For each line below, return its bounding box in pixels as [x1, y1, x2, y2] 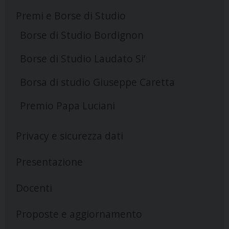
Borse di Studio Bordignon [19, 28, 144, 42]
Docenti [15, 180, 52, 195]
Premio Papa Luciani [19, 99, 115, 113]
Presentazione [15, 154, 83, 169]
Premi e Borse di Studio [15, 9, 126, 23]
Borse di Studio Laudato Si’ [19, 52, 145, 66]
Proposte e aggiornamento [15, 207, 142, 221]
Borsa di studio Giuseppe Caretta [19, 75, 175, 89]
